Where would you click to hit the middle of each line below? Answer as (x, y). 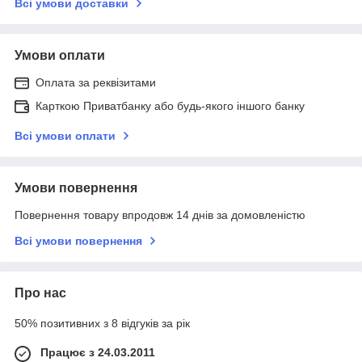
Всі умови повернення (78, 240)
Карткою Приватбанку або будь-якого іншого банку (170, 105)
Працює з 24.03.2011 (98, 352)
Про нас (40, 293)
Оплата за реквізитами (96, 82)
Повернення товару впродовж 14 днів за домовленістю (160, 215)
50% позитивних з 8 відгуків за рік (102, 323)
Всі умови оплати (65, 135)
